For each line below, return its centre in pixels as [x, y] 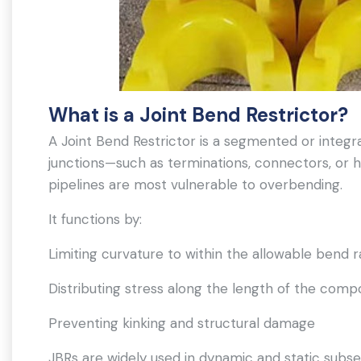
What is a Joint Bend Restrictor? [198, 115]
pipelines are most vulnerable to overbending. [195, 185]
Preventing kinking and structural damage [182, 323]
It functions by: [95, 219]
